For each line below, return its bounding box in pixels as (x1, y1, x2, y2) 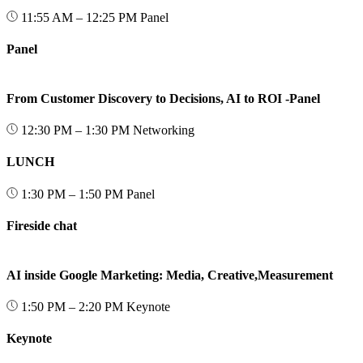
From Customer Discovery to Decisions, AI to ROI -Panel (6, 91, 320, 105)
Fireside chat (6, 219, 77, 233)
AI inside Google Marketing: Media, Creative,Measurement (6, 267, 333, 282)
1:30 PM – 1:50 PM (18, 186, 126, 201)
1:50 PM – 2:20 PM (18, 299, 126, 314)
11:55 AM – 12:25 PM (18, 11, 140, 25)
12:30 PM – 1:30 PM (18, 123, 133, 138)
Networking (133, 123, 194, 138)
